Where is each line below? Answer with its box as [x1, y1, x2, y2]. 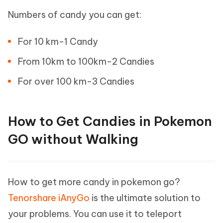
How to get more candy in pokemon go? [8, 176, 180, 188]
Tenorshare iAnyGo [8, 192, 90, 204]
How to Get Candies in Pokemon [8, 113, 212, 129]
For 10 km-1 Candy [18, 36, 98, 47]
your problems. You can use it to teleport [8, 208, 182, 220]
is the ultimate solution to [90, 192, 201, 204]
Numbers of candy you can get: [8, 9, 141, 20]
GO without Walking [8, 131, 138, 147]
